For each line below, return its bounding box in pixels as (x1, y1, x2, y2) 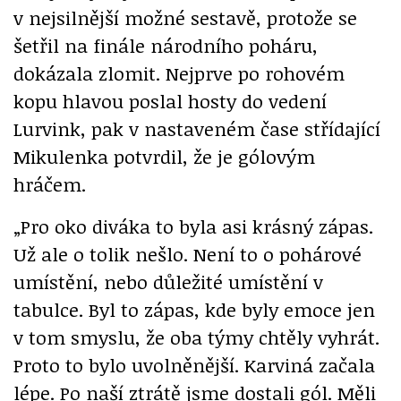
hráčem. (13, 171, 86, 197)
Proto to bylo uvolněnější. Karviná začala (13, 352, 375, 378)
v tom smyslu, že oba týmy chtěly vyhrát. (13, 324, 380, 350)
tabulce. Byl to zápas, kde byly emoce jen (13, 296, 375, 322)
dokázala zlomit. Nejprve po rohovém (13, 60, 345, 86)
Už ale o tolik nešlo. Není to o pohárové (13, 241, 362, 267)
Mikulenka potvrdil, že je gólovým (13, 143, 315, 169)
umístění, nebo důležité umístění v (13, 269, 323, 294)
